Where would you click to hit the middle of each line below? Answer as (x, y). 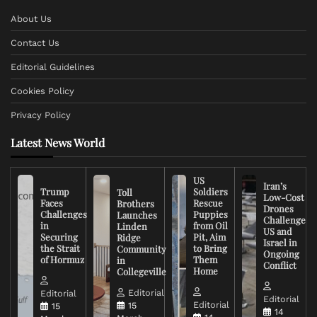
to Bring (210, 248)
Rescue (208, 203)
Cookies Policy (42, 91)
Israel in (280, 243)
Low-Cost (284, 197)
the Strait (60, 248)
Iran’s (275, 186)
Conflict (280, 265)
